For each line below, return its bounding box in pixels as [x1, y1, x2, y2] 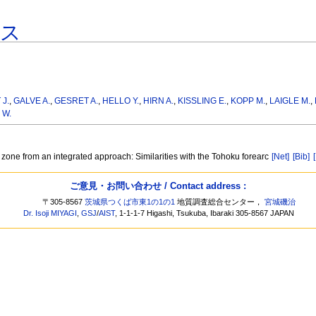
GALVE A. [13, 96, 51, 107]
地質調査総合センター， [175, 197, 265, 207]
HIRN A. [143, 96, 174, 107]
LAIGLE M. [269, 96, 311, 107]
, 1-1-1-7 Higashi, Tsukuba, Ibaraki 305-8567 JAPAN [115, 209, 295, 218]
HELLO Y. [102, 96, 140, 107]
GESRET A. [54, 96, 99, 107]
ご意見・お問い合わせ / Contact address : [70, 180, 246, 191]
